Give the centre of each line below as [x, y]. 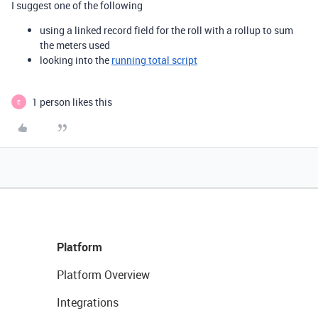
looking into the [76, 60]
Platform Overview [103, 275]
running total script [154, 60]
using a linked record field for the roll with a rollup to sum [166, 31]
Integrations [88, 303]
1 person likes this [72, 102]
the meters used [75, 45]
